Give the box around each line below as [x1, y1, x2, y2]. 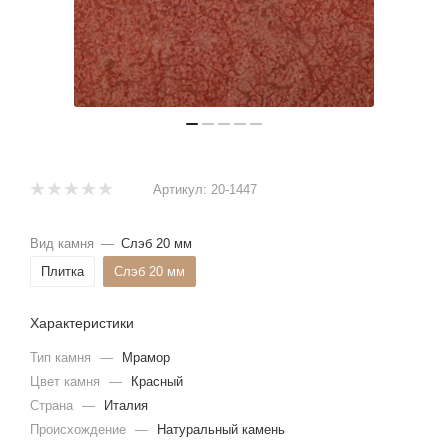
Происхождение [30, 421, 130, 437]
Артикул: [153, 181, 207, 197]
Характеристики [30, 314, 134, 331]
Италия [104, 397, 148, 413]
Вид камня [30, 235, 94, 251]
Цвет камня [30, 373, 104, 389]
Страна [30, 397, 77, 413]
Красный [131, 373, 183, 389]
